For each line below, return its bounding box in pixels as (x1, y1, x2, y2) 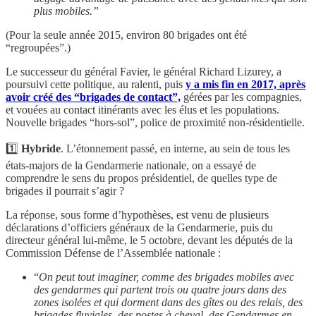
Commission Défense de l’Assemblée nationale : (6, 246, 221, 259)
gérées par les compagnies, (183, 90, 302, 103)
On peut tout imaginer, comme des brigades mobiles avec (39, 270, 294, 283)
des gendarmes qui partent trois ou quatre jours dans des (34, 283, 286, 296)
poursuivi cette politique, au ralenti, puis (6, 78, 186, 90)
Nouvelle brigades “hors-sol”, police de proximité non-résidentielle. (6, 116, 305, 128)
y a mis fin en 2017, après (186, 78, 305, 90)
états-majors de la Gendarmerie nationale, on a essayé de (6, 159, 256, 171)
